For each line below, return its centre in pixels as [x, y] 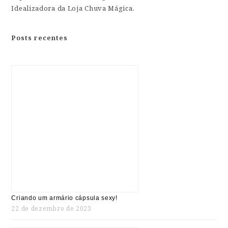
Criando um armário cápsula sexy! [64, 198]
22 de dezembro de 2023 [51, 209]
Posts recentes [40, 38]
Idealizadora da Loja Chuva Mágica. [73, 8]
